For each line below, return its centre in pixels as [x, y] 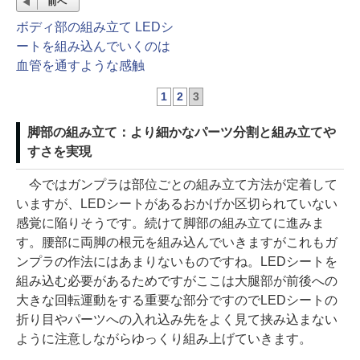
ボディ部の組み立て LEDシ [95, 27]
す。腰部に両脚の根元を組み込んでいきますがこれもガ [177, 242]
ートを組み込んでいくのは [93, 46]
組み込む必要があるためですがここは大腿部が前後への [177, 281]
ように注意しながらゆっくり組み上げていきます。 [164, 339]
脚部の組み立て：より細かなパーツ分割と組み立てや [182, 132]
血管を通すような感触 [80, 65]
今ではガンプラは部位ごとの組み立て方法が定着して [177, 184]
